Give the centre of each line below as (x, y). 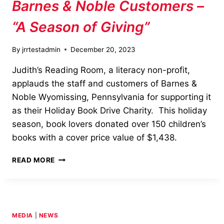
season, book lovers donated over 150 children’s (109, 124)
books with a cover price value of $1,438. (94, 137)
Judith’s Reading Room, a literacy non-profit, (101, 70)
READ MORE (34, 160)
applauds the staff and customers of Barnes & (104, 83)
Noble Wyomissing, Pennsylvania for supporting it (111, 97)
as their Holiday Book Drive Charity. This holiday (109, 110)
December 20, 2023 (103, 49)
